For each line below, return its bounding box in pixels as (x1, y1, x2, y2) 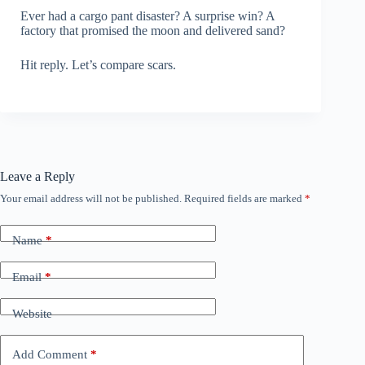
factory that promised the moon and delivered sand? (20, 23, 285, 37)
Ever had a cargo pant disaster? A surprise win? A (20, 8, 275, 23)
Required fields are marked (184, 191, 305, 204)
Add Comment (12, 348, 87, 362)
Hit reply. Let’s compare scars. (20, 57, 176, 72)
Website (12, 307, 52, 321)
